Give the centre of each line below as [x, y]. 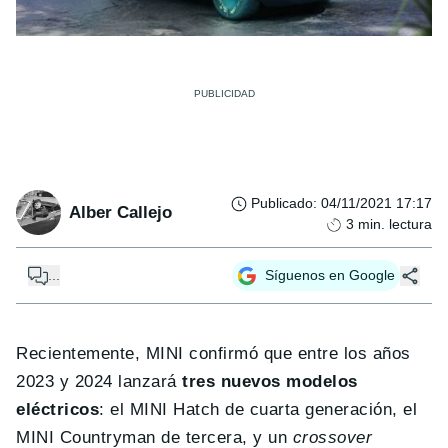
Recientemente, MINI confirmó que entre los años [213, 354]
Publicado [282, 203]
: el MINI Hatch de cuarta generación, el [258, 410]
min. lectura [395, 224]
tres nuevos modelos [270, 382]
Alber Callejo [120, 212]
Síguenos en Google [330, 275]
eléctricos [58, 410]
